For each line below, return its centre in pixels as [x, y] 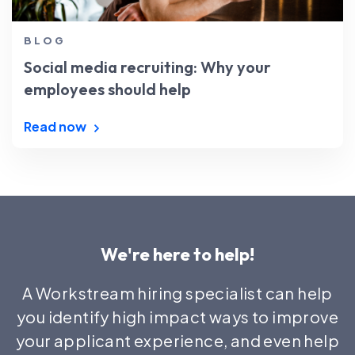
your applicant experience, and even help [177, 341]
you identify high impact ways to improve [177, 317]
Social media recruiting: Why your [147, 67]
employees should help [107, 90]
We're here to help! [177, 255]
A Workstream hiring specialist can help [177, 293]
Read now [56, 127]
